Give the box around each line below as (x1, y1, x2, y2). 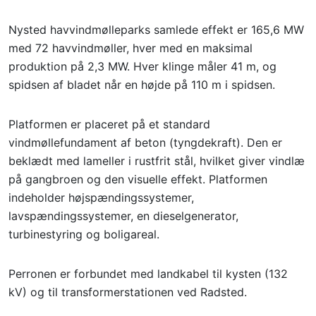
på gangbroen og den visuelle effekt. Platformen (8, 172, 267, 186)
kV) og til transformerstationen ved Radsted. (8, 285, 247, 299)
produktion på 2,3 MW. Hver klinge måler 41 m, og (8, 59, 276, 73)
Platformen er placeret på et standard (8, 117, 210, 131)
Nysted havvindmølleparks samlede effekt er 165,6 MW (8, 23, 304, 37)
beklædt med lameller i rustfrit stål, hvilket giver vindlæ (8, 154, 305, 168)
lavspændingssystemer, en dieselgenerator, (8, 209, 238, 223)
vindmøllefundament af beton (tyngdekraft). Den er (8, 135, 282, 150)
